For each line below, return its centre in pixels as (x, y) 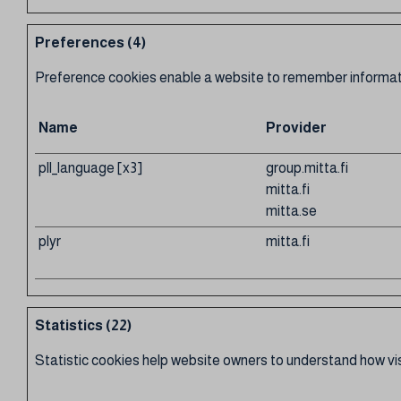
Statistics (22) (83, 325)
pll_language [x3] (90, 168)
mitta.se (291, 211)
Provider (296, 128)
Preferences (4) (90, 43)
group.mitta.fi (307, 168)
